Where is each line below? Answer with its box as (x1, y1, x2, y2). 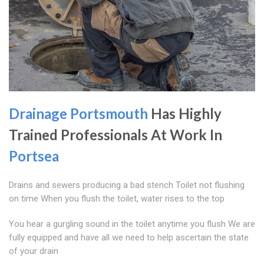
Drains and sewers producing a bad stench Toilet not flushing (9, 180, 245, 191)
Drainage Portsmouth (9, 105, 148, 123)
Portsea (9, 147, 59, 165)
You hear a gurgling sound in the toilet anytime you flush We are (9, 219, 255, 230)
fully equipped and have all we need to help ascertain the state (9, 232, 249, 243)
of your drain (9, 246, 58, 257)
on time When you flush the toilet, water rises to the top (9, 193, 225, 204)
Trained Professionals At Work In (9, 126, 222, 144)
